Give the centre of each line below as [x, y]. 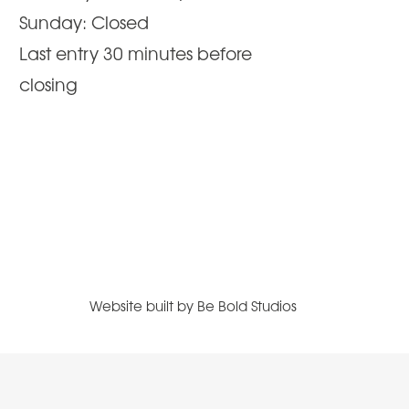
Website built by [144, 305]
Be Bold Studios [247, 305]
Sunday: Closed [84, 21]
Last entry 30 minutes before [136, 52]
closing [48, 84]
